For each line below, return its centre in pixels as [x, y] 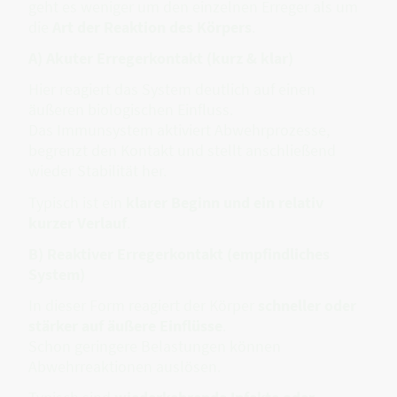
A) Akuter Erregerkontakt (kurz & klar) [161, 58]
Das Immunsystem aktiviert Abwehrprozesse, [179, 130]
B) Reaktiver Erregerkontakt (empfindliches [179, 253]
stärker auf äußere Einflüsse [125, 326]
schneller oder [307, 306]
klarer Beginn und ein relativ [225, 202]
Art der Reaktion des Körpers [152, 27]
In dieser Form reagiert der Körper [143, 306]
